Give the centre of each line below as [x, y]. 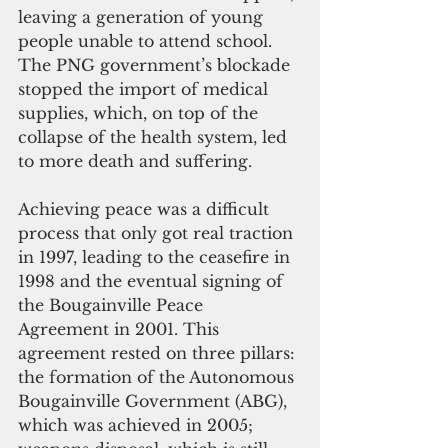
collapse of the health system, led [155, 136]
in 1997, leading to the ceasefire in [156, 256]
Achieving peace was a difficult [146, 208]
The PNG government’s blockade [156, 64]
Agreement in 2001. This [121, 328]
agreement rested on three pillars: [159, 352]
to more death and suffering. [135, 160]
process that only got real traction [158, 232]
